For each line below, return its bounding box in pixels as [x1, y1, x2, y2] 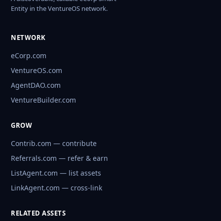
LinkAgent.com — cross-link [11, 183, 102, 192]
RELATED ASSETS [11, 208, 66, 218]
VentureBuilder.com [11, 95, 76, 105]
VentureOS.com [11, 65, 62, 75]
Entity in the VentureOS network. [11, 3, 108, 13]
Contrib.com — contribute [11, 138, 97, 148]
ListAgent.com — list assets [11, 168, 101, 178]
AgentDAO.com [11, 80, 61, 90]
